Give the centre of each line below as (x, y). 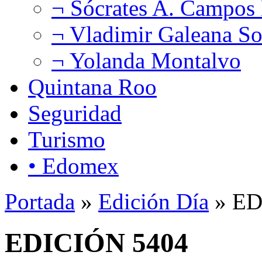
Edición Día (154, 201)
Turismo (67, 139)
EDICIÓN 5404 (96, 243)
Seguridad (75, 113)
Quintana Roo (92, 87)
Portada (40, 201)
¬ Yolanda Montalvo (146, 60)
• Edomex (73, 166)
